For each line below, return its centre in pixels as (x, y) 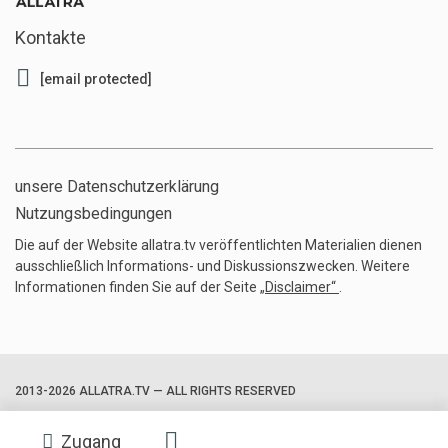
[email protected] (96, 79)
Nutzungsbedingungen (93, 214)
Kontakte (50, 38)
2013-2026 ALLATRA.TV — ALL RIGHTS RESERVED (155, 391)
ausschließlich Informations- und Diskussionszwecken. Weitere (212, 266)
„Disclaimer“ (299, 287)
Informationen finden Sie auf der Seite (137, 287)
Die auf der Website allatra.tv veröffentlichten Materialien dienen (218, 245)
